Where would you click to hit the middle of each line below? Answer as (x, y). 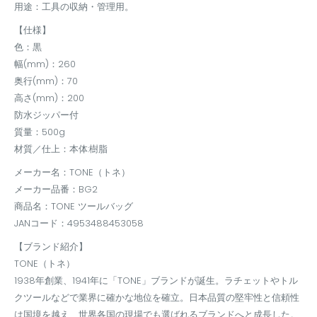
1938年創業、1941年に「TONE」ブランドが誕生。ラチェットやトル (156, 280)
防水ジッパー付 (46, 115)
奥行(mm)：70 (46, 81)
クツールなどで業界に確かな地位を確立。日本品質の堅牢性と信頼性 (157, 297)
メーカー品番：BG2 (56, 189)
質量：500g (40, 132)
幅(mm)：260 (45, 64)
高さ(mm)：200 (49, 98)
